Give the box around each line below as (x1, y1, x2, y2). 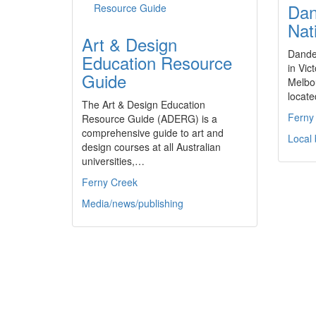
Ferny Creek (82, 175, 138, 189)
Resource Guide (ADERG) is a (82, 111, 217, 126)
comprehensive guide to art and (82, 126, 224, 140)
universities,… (82, 154, 145, 168)
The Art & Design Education (82, 97, 205, 111)
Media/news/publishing (82, 196, 183, 210)
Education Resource (82, 50, 232, 75)
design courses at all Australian (82, 140, 221, 154)
